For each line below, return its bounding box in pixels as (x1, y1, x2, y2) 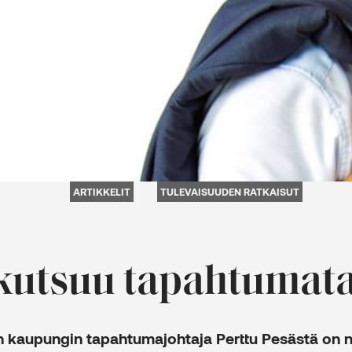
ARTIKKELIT (73, 185, 130, 198)
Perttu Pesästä (216, 328, 318, 347)
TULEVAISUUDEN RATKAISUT (160, 185, 299, 198)
